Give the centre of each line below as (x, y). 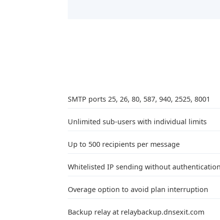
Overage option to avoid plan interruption (138, 189)
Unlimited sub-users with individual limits (137, 122)
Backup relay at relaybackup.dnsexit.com (136, 212)
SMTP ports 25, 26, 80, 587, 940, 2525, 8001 (139, 99)
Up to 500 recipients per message (124, 144)
